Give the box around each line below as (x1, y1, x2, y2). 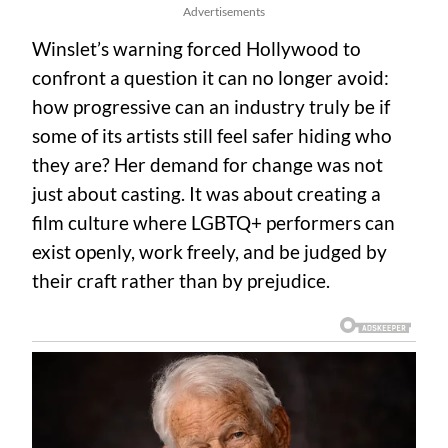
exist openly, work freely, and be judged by (32, 241, 387, 264)
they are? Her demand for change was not (32, 154, 383, 177)
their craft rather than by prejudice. (32, 270, 330, 293)
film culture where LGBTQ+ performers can (32, 212, 395, 235)
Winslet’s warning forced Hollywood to (32, 38, 361, 61)
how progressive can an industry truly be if (32, 96, 390, 119)
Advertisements (183, 4, 265, 20)
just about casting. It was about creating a (32, 183, 381, 206)
